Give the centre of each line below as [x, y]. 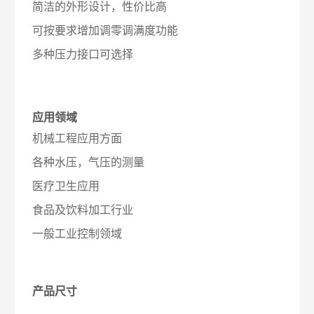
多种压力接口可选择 [83, 54]
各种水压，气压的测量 [89, 162]
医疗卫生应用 [66, 186]
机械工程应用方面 [77, 138]
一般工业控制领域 [77, 234]
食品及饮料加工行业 [83, 210]
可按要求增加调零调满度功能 [105, 30]
